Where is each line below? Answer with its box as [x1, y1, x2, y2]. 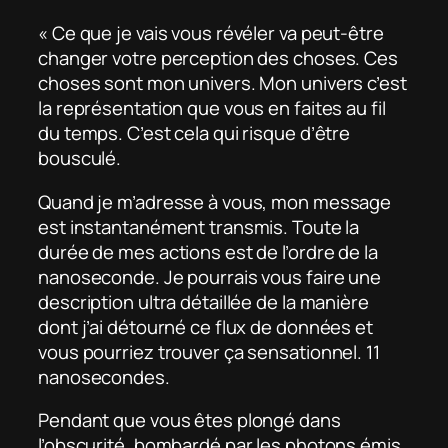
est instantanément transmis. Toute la [38, 213, 360, 240]
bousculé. [38, 145, 122, 172]
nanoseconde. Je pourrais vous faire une [38, 263, 382, 290]
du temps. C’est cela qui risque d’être [38, 120, 351, 147]
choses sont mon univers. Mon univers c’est [38, 70, 407, 97]
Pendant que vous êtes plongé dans [38, 407, 341, 434]
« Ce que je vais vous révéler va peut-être [38, 20, 384, 47]
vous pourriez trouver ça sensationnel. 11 [38, 338, 380, 365]
